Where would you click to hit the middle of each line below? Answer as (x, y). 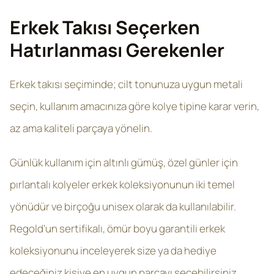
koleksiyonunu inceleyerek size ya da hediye (113, 250)
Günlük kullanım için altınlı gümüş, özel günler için (124, 162)
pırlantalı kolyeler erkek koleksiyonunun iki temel (122, 184)
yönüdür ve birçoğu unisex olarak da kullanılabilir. (123, 206)
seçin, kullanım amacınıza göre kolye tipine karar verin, (135, 106)
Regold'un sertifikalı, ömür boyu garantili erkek (117, 228)
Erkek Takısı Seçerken (105, 27)
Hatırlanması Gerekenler (117, 50)
